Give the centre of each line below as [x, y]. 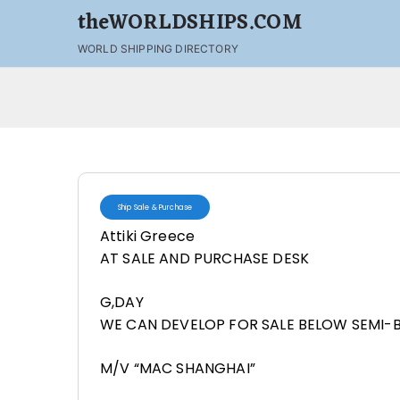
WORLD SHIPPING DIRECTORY [158, 49]
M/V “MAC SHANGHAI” [178, 368]
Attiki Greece [148, 236]
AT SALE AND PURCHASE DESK [204, 258]
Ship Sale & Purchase [155, 207]
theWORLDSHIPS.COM [190, 24]
